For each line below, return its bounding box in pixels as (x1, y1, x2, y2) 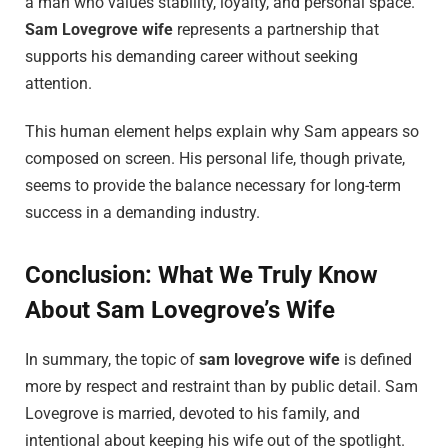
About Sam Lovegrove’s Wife (25, 296, 335, 325)
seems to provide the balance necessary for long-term (25, 175, 401, 195)
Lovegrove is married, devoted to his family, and (25, 404, 360, 424)
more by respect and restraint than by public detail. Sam (25, 377, 418, 397)
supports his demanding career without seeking (25, 47, 358, 67)
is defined (340, 350, 412, 370)
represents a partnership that (173, 20, 379, 40)
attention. (25, 74, 92, 94)
